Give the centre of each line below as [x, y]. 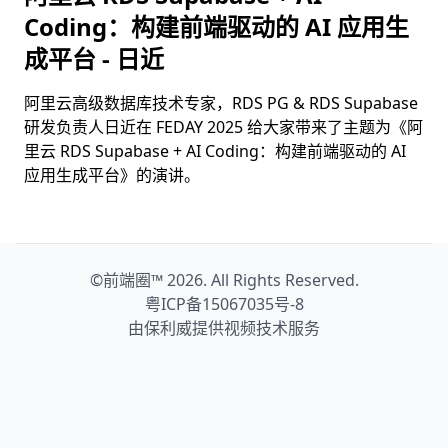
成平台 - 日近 [94, 58]
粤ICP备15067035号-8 [224, 304]
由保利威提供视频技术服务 [224, 328]
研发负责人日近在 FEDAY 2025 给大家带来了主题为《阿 [223, 127]
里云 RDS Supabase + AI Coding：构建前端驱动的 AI [215, 151]
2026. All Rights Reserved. [260, 280]
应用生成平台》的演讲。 [112, 175]
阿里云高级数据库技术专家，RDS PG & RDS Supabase [221, 103]
